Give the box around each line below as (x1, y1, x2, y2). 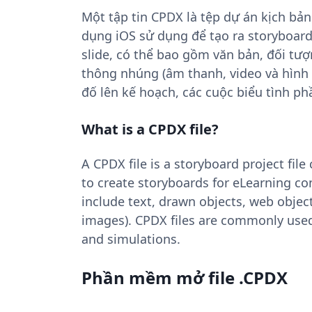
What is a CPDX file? (81, 120, 219, 139)
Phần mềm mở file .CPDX (81, 266, 288, 289)
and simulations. (81, 231, 180, 247)
